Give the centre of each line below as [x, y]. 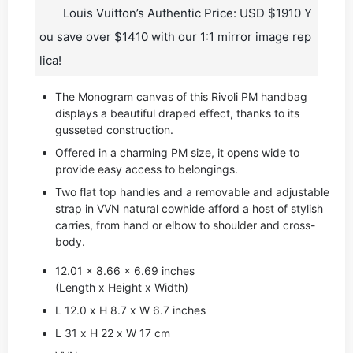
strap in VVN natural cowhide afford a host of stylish [189, 208]
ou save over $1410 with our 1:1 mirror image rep [175, 37]
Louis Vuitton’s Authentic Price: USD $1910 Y [188, 13]
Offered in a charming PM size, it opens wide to [177, 152]
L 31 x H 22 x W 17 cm [113, 333]
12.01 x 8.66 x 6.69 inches [125, 271]
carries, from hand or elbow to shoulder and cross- [185, 225]
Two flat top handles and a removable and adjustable [192, 192]
